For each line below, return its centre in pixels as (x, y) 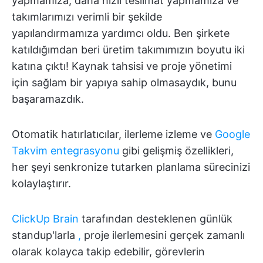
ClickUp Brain (45, 218)
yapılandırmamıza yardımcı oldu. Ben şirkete (121, 33)
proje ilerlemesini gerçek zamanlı (163, 235)
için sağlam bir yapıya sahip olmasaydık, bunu (124, 82)
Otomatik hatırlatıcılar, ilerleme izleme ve (113, 134)
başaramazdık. (48, 99)
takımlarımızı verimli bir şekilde (87, 16)
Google (232, 134)
